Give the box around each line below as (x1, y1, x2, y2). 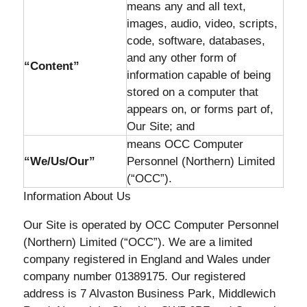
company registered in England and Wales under (23, 253, 271, 266)
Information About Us (23, 190, 131, 203)
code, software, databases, (126, 34, 265, 47)
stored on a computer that (126, 86, 258, 99)
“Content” (23, 60, 79, 73)
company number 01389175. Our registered (23, 270, 245, 283)
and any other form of (126, 51, 236, 64)
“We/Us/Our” (23, 155, 95, 168)
